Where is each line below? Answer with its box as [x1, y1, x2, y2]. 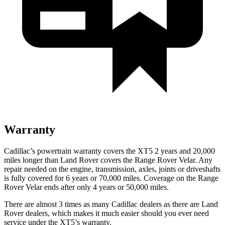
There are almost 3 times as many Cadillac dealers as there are [4, 199, 201, 208]
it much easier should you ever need [93, 208, 209, 217]
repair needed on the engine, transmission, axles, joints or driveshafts [4, 164, 220, 173]
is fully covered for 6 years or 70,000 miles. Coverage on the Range [4, 173, 218, 182]
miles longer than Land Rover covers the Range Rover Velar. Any [4, 155, 212, 164]
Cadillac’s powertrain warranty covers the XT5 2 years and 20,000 [4, 146, 215, 155]
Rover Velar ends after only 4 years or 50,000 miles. [4, 182, 169, 191]
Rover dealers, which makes [4, 208, 93, 217]
